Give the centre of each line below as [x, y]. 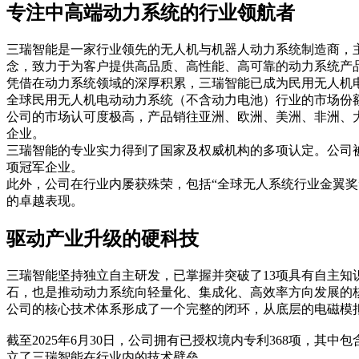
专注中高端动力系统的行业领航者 [151, 12]
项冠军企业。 [45, 167]
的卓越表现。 [45, 200]
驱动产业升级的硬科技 [103, 238]
